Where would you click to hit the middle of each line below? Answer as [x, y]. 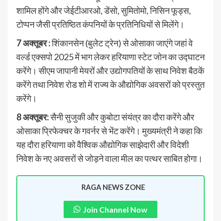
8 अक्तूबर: [33, 117]
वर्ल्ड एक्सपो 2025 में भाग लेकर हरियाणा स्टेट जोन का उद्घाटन [110, 56]
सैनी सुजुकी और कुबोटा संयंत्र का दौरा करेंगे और [122, 117]
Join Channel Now [115, 209]
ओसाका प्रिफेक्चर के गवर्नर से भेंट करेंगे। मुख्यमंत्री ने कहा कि [109, 130]
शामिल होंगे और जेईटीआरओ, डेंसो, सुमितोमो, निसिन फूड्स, [104, 10]
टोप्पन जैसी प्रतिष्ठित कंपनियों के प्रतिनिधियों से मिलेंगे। [100, 24]
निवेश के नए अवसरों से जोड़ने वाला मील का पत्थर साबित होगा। [110, 158]
